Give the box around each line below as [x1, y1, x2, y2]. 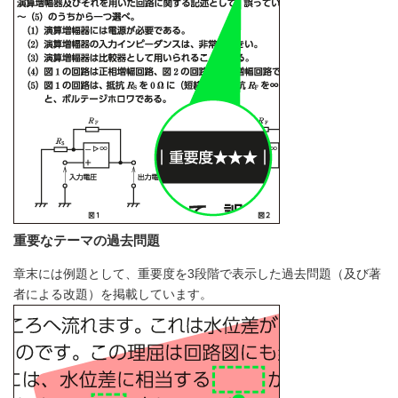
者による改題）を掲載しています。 [13, 286, 212, 301]
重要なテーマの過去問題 [13, 232, 160, 248]
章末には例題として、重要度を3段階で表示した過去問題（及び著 [13, 266, 381, 281]
